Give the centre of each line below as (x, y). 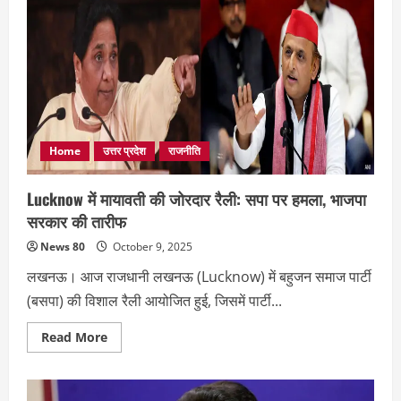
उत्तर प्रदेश (124, 151)
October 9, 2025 (151, 247)
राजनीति (184, 151)
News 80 (63, 247)
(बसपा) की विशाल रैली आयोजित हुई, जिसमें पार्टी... (154, 301)
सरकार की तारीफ (77, 222)
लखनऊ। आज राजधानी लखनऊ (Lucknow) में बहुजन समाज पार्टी (199, 277)
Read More (74, 337)
